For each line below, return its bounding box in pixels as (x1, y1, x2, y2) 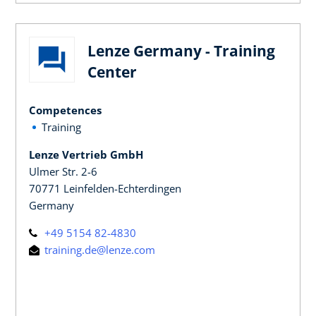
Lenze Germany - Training (87, 40, 275, 61)
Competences (29, 102, 102, 117)
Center (87, 61, 137, 82)
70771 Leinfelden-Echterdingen (29, 181, 181, 195)
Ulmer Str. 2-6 (29, 164, 97, 178)
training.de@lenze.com (42, 242, 155, 257)
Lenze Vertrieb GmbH (29, 147, 143, 162)
